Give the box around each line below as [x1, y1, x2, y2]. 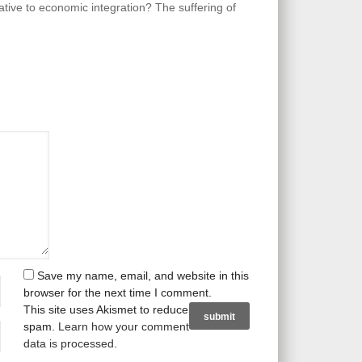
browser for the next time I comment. [23, 286, 212, 299]
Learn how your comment [58, 320, 189, 333]
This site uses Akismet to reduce [23, 303, 188, 316]
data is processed [23, 337, 114, 350]
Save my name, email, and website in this [37, 269, 249, 282]
